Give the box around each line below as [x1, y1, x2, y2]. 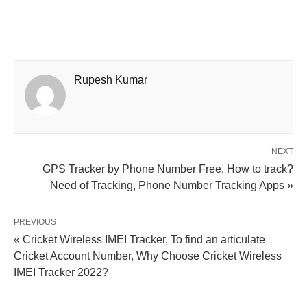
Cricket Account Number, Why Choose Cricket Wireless [14, 249, 282, 262]
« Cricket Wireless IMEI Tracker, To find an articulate [14, 233, 265, 245]
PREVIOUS [14, 217, 56, 227]
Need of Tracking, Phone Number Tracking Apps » [50, 179, 293, 191]
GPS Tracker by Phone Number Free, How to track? [42, 162, 293, 175]
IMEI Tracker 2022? [14, 266, 108, 278]
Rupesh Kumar [74, 73, 147, 86]
